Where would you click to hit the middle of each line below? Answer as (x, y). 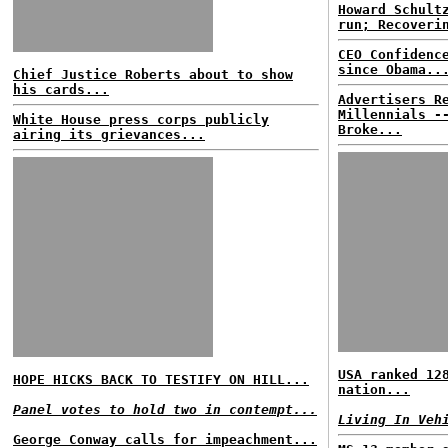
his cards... (61, 89)
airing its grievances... (109, 134)
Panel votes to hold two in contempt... (165, 409)
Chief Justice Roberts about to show (153, 74)
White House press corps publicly (141, 119)
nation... (374, 389)
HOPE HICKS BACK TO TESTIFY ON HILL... (161, 379)
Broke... (370, 129)
